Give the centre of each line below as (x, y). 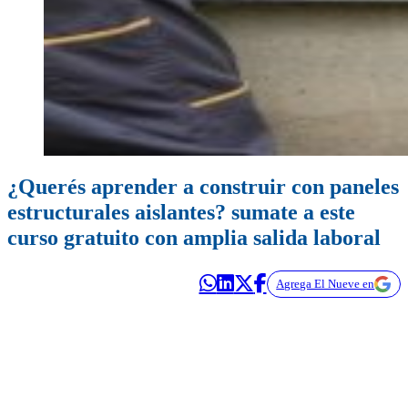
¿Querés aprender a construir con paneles (203, 187)
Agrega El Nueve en (326, 284)
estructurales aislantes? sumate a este (181, 213)
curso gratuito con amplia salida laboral (194, 238)
